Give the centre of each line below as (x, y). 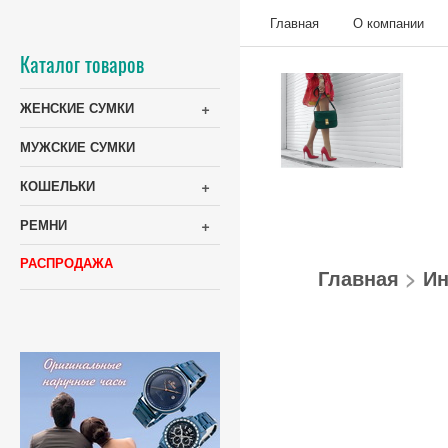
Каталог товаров (82, 64)
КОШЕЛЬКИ (57, 185)
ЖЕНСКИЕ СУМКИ (77, 107)
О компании (388, 22)
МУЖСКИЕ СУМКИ (77, 146)
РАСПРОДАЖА (66, 263)
